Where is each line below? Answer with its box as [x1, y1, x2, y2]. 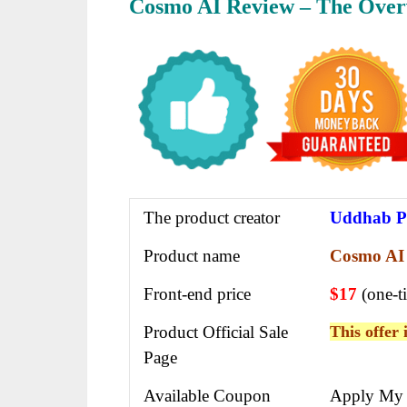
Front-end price [144, 283, 251, 303]
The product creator [144, 207, 280, 227]
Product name [144, 245, 240, 265]
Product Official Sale [144, 322, 288, 342]
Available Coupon [144, 385, 271, 405]
